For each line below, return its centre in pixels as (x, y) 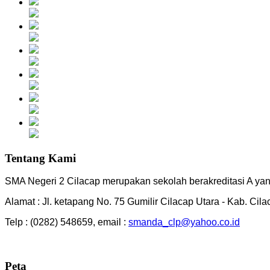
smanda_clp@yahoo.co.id (184, 222)
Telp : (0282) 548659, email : (67, 222)
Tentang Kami (40, 158)
